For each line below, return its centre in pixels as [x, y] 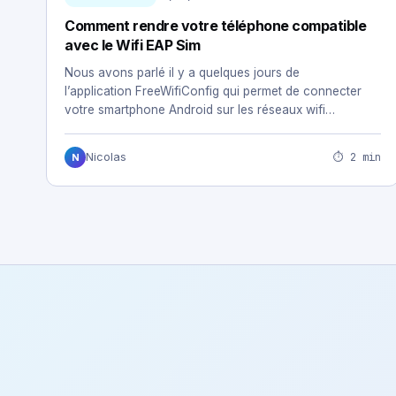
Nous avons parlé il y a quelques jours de [182, 72]
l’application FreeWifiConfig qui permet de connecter [213, 91]
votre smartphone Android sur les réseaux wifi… [200, 110]
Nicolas [106, 157]
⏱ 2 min [357, 157]
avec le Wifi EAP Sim [133, 45]
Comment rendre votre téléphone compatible [216, 26]
